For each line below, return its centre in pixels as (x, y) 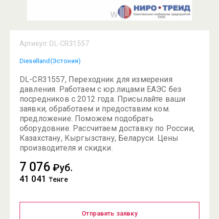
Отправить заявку (109, 213)
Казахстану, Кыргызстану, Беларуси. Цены (99, 138)
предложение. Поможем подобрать (87, 119)
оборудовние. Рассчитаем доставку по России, (107, 128)
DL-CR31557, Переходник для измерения (96, 79)
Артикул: (34, 44)
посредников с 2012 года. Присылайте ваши (103, 99)
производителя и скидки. (66, 148)
